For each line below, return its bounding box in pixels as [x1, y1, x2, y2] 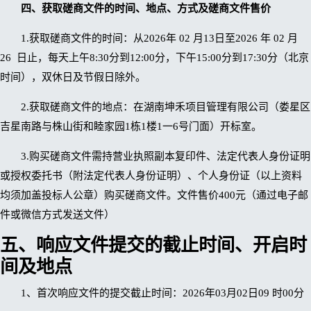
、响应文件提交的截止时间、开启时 [18, 235, 307, 256]
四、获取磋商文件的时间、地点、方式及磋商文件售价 [21, 3, 271, 15]
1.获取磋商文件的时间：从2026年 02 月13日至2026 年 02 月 [21, 33, 298, 44]
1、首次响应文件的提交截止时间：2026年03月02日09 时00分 [21, 287, 304, 299]
